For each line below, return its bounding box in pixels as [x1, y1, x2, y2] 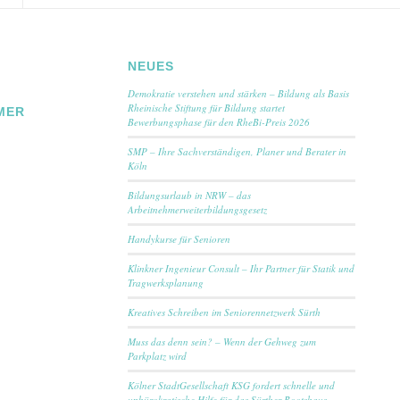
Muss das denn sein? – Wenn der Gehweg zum [127, 335, 316, 349]
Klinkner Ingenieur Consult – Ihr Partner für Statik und [127, 262, 354, 276]
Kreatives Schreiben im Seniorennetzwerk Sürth [127, 305, 321, 320]
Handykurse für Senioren [127, 232, 230, 246]
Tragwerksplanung [127, 276, 204, 290]
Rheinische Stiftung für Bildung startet [127, 101, 285, 115]
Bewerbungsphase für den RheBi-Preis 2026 [127, 115, 310, 129]
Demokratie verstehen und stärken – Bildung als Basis [127, 87, 349, 101]
